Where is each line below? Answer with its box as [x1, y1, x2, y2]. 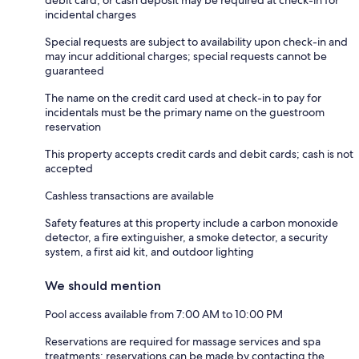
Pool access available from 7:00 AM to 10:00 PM [45, 306, 283, 321]
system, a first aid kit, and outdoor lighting [45, 244, 254, 259]
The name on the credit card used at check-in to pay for [45, 90, 321, 105]
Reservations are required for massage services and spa [45, 333, 321, 349]
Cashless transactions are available [45, 188, 214, 203]
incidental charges [45, 6, 136, 22]
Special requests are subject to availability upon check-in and [45, 34, 348, 49]
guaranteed [45, 63, 104, 78]
